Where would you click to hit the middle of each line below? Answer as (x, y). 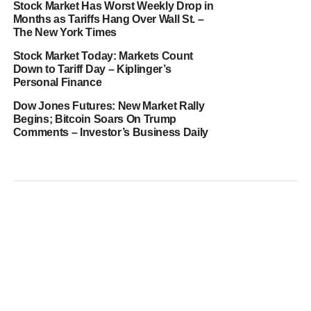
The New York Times (65, 32)
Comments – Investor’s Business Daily (111, 132)
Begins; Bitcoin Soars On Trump (95, 119)
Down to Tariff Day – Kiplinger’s (92, 69)
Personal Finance (57, 82)
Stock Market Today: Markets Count (103, 56)
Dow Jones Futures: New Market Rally (109, 106)
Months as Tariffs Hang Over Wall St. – (108, 19)
